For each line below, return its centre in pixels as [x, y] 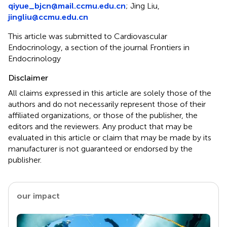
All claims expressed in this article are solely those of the [110, 93]
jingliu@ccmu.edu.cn [48, 17]
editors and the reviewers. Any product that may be [100, 126]
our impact [38, 196]
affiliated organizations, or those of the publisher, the [103, 115]
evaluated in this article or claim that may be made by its [110, 137]
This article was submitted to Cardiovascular [88, 36]
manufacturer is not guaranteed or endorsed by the [100, 148]
